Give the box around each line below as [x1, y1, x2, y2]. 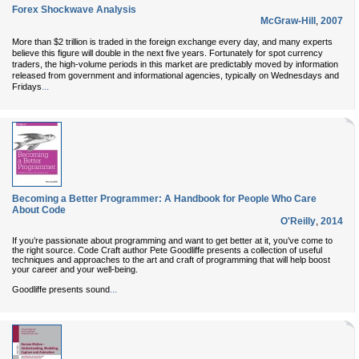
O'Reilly [280, 216, 316, 227]
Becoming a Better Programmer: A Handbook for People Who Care [12, 193, 317, 204]
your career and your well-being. [12, 264, 138, 274]
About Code [12, 204, 66, 216]
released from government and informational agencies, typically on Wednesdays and [12, 71, 339, 80]
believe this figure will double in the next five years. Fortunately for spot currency [12, 48, 323, 58]
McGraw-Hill [260, 15, 316, 26]
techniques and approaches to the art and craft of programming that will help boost [12, 254, 330, 264]
